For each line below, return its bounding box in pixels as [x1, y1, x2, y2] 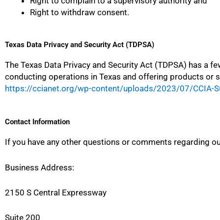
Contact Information [5, 117, 70, 127]
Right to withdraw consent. [30, 7, 129, 17]
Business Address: [5, 162, 74, 172]
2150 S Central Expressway [5, 187, 107, 197]
